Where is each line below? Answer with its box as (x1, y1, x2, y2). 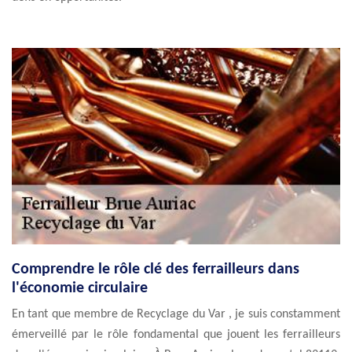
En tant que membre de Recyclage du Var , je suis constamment (12, 308, 340, 321)
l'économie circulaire (12, 280, 148, 296)
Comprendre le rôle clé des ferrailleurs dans (12, 262, 299, 277)
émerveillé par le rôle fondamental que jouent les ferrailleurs (12, 328, 340, 341)
